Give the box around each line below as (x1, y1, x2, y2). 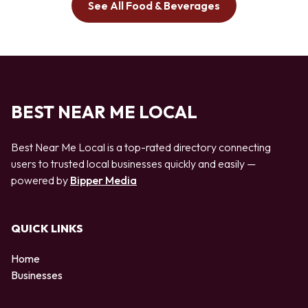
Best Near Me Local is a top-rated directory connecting (11, 140, 271, 154)
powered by (11, 173, 70, 187)
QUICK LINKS (11, 221, 83, 236)
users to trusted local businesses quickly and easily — (11, 156, 256, 170)
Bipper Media (70, 173, 137, 187)
